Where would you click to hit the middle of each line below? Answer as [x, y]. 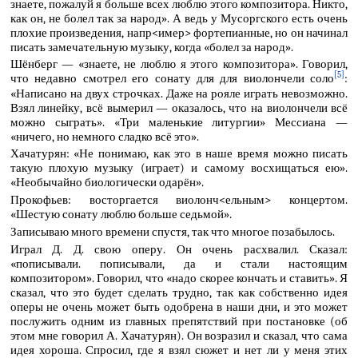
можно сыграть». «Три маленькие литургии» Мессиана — [179, 122]
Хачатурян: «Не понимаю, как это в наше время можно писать [179, 154]
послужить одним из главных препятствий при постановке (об [179, 321]
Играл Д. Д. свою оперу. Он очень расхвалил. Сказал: [179, 249]
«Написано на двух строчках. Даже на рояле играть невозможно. [179, 93]
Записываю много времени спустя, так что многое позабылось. [172, 231]
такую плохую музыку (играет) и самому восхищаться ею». [179, 168]
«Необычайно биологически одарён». [107, 183]
